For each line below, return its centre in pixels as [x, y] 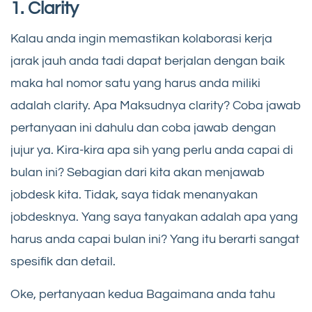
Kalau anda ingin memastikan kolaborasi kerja [141, 38]
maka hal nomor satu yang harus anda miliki [135, 83]
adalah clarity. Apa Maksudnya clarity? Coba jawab [156, 105]
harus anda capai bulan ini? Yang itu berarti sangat [155, 239]
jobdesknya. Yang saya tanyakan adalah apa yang [154, 217]
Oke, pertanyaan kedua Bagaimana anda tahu [143, 294]
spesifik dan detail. [63, 261]
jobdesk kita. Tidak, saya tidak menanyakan [134, 194]
